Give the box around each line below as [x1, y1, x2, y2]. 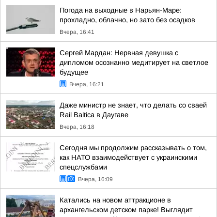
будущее [60, 68, 88, 76]
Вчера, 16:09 [78, 176, 113, 183]
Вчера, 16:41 [60, 29, 94, 35]
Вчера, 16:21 [69, 81, 104, 88]
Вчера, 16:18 [60, 124, 94, 130]
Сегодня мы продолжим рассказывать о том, [60, 144, 207, 152]
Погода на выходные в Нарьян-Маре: [60, 6, 182, 14]
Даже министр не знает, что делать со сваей [60, 101, 207, 109]
